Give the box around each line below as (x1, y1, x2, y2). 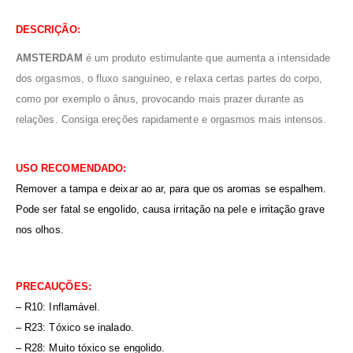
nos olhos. (16, 224, 64, 236)
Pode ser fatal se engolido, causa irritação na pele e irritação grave (16, 203, 325, 216)
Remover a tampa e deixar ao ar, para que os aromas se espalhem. (16, 183, 327, 195)
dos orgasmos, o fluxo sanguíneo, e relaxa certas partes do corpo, (16, 72, 323, 85)
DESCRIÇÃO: (16, 24, 84, 36)
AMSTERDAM (16, 52, 86, 65)
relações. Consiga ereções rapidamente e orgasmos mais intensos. (16, 113, 327, 126)
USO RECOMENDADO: (16, 162, 127, 175)
